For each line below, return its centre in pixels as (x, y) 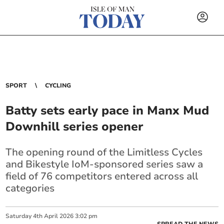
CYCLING (58, 85)
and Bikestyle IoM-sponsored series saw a (104, 164)
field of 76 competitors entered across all (102, 176)
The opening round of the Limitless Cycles (104, 152)
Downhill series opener (75, 126)
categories (30, 188)
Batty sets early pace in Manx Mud (107, 110)
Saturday (19, 216)
